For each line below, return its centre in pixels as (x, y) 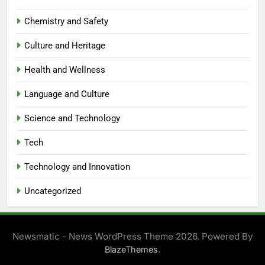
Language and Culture (67, 94)
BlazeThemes (131, 249)
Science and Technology (72, 118)
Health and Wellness (65, 70)
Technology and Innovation (77, 167)
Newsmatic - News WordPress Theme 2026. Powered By (132, 236)
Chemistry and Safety (66, 21)
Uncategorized (53, 191)
